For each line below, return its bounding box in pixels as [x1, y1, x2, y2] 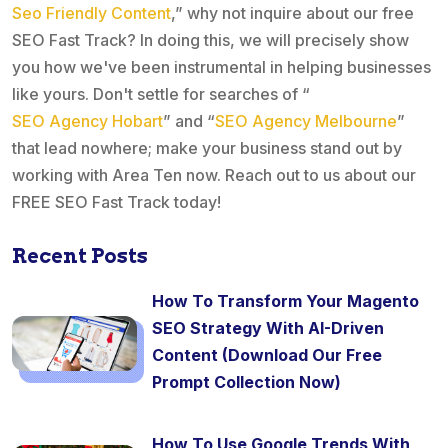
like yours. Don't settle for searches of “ [12, 84, 310, 105]
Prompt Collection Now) [152, 372, 341, 393]
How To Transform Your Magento [152, 291, 419, 312]
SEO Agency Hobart [12, 111, 163, 132]
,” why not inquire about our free [171, 3, 414, 24]
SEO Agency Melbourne [215, 111, 397, 132]
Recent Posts [12, 244, 148, 269]
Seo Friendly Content [12, 3, 171, 24]
